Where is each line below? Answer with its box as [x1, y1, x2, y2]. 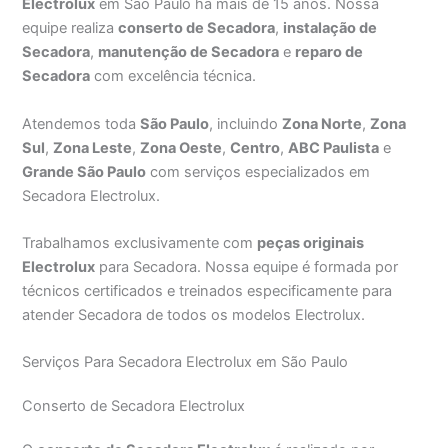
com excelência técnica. [90, 67, 257, 86]
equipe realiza [22, 19, 119, 38]
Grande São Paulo [22, 162, 147, 181]
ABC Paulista [288, 138, 380, 157]
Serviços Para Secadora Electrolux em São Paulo [22, 353, 349, 372]
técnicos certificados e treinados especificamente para [22, 282, 393, 301]
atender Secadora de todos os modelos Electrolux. [22, 306, 366, 325]
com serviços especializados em [146, 162, 371, 181]
